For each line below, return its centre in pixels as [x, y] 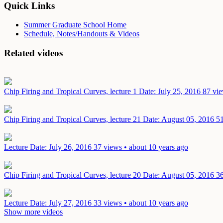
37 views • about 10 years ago [141, 147]
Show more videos [33, 212]
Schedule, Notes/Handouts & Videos [82, 34]
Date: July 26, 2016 [61, 147]
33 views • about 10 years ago [141, 203]
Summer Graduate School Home [75, 25]
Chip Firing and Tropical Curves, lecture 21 [73, 119]
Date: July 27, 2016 [61, 203]
